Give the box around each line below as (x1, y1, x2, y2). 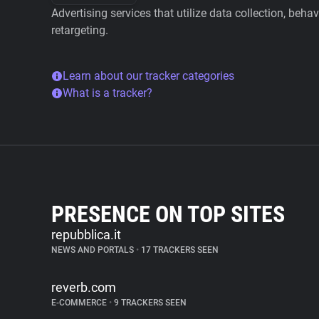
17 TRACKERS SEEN (139, 245, 219, 255)
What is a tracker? (63, 86, 152, 100)
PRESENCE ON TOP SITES (51, 201, 285, 228)
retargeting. (51, 23, 108, 37)
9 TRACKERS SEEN (112, 298, 187, 308)
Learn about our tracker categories (63, 69, 234, 83)
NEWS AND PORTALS (51, 245, 136, 255)
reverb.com (51, 280, 116, 295)
